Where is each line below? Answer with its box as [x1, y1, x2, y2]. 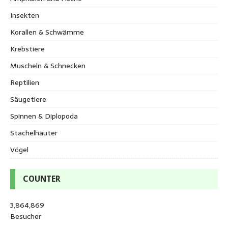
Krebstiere [10, 43, 45, 54]
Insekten [10, 9, 39, 21]
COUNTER [23, 174, 61, 184]
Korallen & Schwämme [10, 26, 84, 38]
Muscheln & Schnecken [10, 60, 85, 71]
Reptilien [10, 76, 39, 88]
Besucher [10, 210, 41, 222]
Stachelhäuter [10, 127, 58, 138]
